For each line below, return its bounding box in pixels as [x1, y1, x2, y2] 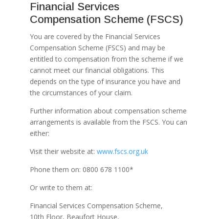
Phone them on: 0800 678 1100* [29, 165, 133, 174]
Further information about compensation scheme [29, 106, 187, 115]
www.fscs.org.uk [96, 147, 148, 156]
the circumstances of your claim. [29, 88, 132, 97]
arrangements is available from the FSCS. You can [29, 117, 187, 127]
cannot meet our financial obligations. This [29, 66, 164, 75]
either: [29, 129, 49, 138]
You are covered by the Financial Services [29, 32, 160, 41]
